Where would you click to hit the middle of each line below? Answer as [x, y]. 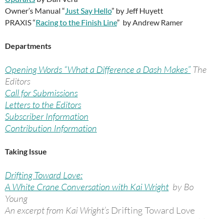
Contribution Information [51, 128]
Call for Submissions [41, 93]
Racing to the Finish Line [76, 22]
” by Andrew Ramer [150, 22]
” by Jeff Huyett [137, 11]
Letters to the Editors [43, 105]
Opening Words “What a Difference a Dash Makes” [98, 69]
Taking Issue [26, 151]
